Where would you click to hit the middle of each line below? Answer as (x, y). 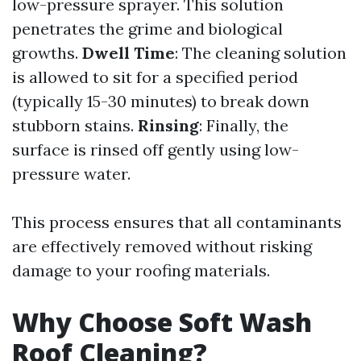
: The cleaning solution (261, 53)
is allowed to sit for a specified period (155, 77)
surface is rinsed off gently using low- (156, 149)
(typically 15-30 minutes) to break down (161, 101)
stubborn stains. (75, 125)
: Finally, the (244, 125)
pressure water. (71, 174)
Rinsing (168, 125)
